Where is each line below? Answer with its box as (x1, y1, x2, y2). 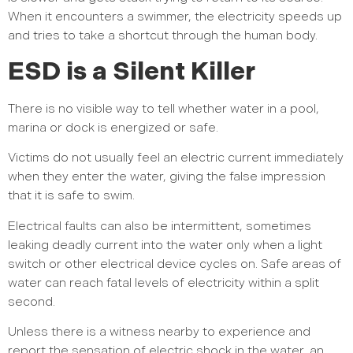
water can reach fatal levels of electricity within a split (8, 275, 319, 291)
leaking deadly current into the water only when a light (8, 237, 322, 253)
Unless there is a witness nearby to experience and (8, 324, 310, 340)
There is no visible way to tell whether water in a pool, (8, 101, 319, 117)
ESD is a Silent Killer (8, 56, 255, 87)
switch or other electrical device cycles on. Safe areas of (8, 256, 341, 272)
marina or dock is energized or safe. (8, 120, 218, 136)
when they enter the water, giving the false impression (8, 169, 325, 185)
